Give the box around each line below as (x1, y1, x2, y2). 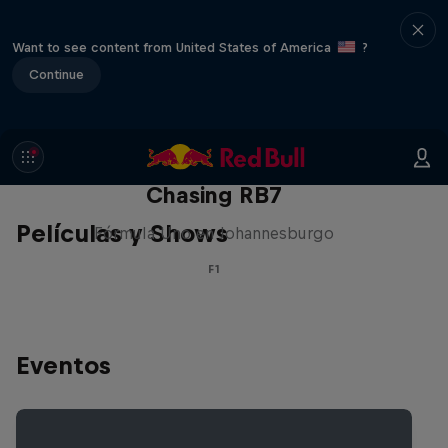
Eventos (16, 351, 111, 379)
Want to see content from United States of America (12, 39, 335, 55)
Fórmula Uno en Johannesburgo (94, 224, 334, 242)
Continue (29, 66, 84, 82)
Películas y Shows (16, 219, 228, 247)
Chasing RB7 (146, 182, 282, 208)
